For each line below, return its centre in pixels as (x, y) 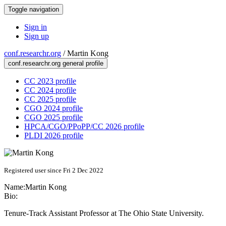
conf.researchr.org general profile (56, 63)
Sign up (37, 36)
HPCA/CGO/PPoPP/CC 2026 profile (84, 126)
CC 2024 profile (50, 90)
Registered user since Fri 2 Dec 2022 (54, 170)
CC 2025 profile (50, 99)
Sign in (36, 27)
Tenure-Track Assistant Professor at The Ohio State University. (104, 213)
